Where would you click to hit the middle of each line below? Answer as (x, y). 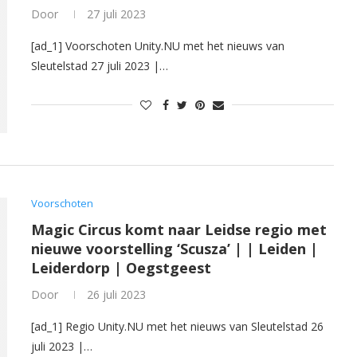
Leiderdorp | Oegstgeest (121, 267)
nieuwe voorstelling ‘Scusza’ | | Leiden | (175, 248)
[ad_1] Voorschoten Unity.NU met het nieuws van (158, 45)
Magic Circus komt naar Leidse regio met (179, 229)
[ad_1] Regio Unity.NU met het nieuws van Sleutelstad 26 (177, 326)
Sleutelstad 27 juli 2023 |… (100, 65)
